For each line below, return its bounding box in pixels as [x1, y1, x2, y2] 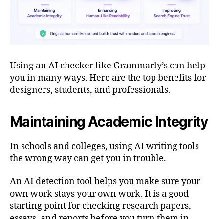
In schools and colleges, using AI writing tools [10, 140, 199, 152]
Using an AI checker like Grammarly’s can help [10, 60, 205, 71]
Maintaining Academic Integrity [10, 113, 208, 130]
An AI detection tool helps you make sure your [10, 176, 200, 188]
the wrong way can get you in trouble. [10, 153, 166, 164]
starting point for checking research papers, [10, 200, 191, 212]
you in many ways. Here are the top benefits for [10, 72, 206, 84]
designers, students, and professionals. [10, 84, 171, 96]
